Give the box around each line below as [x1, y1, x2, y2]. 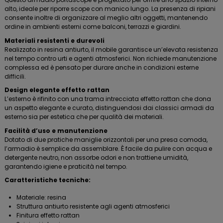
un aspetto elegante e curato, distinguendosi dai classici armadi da [4, 104, 214, 112]
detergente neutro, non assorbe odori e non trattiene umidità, [4, 153, 188, 162]
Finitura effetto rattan [16, 211, 80, 220]
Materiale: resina [16, 193, 66, 202]
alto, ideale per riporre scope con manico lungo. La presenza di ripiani [4, 4, 216, 13]
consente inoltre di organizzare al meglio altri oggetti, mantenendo [4, 13, 208, 22]
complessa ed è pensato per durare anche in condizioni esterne [4, 63, 199, 72]
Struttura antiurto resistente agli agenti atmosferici [16, 202, 170, 211]
